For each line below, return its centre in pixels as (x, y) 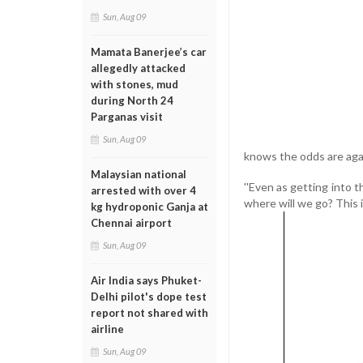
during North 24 (132, 100)
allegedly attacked (138, 68)
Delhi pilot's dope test (149, 297)
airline (107, 329)
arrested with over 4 (143, 190)
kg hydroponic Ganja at (149, 207)
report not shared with (149, 313)
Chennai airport (131, 223)
